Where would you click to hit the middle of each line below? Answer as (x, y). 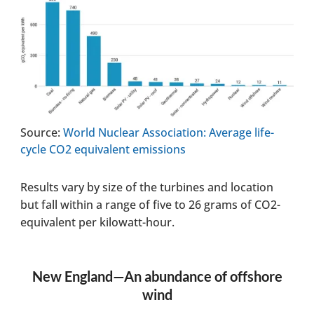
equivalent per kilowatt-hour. (98, 222)
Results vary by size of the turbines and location (147, 187)
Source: (42, 132)
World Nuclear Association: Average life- (169, 132)
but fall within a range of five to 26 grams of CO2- (151, 204)
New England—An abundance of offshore (157, 276)
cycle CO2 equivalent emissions (103, 149)
